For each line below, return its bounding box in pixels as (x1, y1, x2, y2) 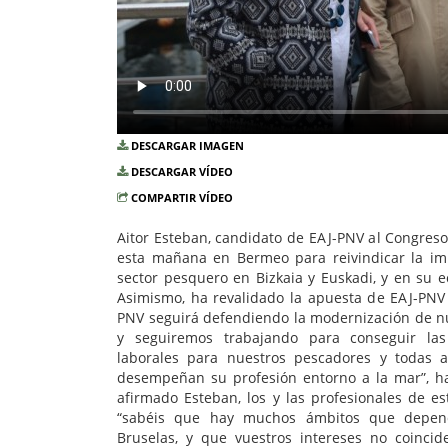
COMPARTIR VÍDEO (131, 190, 233, 206)
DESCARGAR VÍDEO (131, 164, 233, 180)
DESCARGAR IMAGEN (131, 138, 244, 154)
